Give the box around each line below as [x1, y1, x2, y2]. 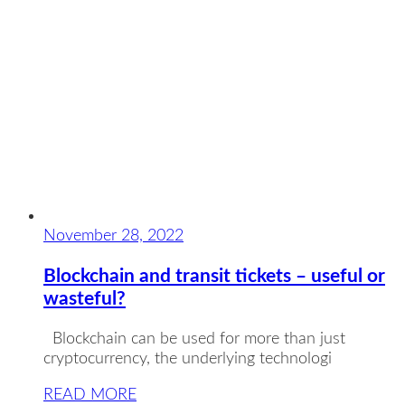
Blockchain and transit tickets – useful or [43, 267, 385, 287]
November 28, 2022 [43, 228, 184, 245]
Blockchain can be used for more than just [43, 331, 345, 348]
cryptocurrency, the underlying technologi [43, 351, 332, 368]
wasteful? [43, 289, 126, 309]
